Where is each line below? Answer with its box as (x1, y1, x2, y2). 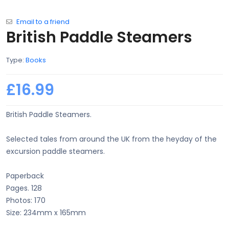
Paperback (6, 171, 44, 181)
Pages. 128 (6, 183, 42, 194)
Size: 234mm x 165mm (6, 208, 86, 218)
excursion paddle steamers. (6, 146, 105, 157)
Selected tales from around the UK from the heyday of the (6, 134, 217, 145)
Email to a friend (16, 17, 70, 27)
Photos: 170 (6, 195, 45, 206)
